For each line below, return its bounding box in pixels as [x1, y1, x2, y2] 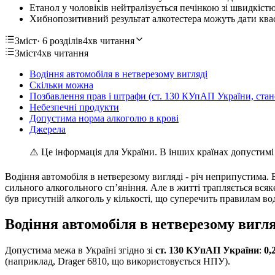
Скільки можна [29, 79, 93, 90]
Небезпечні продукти [29, 101, 119, 112]
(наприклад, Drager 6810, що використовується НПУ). [5, 256, 230, 267]
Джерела [29, 123, 66, 134]
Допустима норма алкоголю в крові [29, 112, 179, 123]
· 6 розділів [37, 35, 83, 46]
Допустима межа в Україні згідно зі [5, 245, 155, 256]
